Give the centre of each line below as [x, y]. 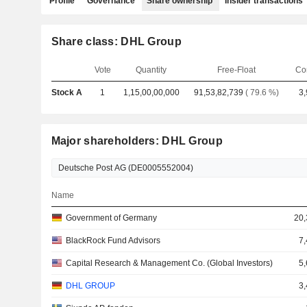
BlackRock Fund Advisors [113, 241]
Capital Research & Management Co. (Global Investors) [169, 263]
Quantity [151, 70]
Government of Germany [111, 218]
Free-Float [236, 70]
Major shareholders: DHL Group [137, 141]
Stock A [66, 93]
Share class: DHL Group [116, 41]
